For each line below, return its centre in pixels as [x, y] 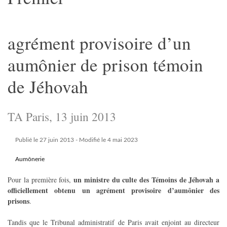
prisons [18, 201]
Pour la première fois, [41, 179]
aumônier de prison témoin [105, 64]
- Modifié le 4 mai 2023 [106, 140]
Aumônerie [29, 159]
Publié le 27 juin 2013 [44, 140]
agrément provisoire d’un [99, 43]
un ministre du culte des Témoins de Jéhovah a [146, 179]
